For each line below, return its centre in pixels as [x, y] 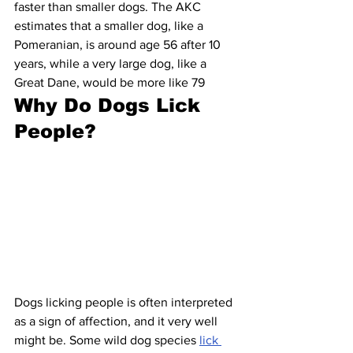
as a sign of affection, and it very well [117, 321]
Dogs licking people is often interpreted [125, 303]
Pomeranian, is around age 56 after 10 [119, 44]
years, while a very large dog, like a [112, 63]
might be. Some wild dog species [107, 340]
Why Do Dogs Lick [110, 105]
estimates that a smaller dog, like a [110, 25]
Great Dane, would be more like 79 [110, 82]
